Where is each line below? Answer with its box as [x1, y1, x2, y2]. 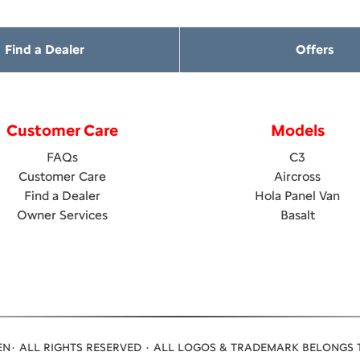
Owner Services [17, 207, 108, 223]
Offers [296, 41, 333, 57]
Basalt [280, 207, 315, 223]
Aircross [274, 168, 321, 184]
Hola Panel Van [255, 187, 341, 203]
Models [270, 120, 325, 140]
